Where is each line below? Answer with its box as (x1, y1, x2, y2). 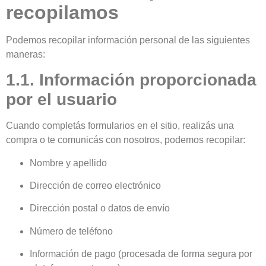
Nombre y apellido (30, 157, 107, 168)
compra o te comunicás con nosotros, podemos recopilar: (6, 135, 245, 145)
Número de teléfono (30, 226, 113, 236)
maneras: (6, 49, 45, 59)
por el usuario (6, 90, 117, 109)
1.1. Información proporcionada (6, 71, 256, 90)
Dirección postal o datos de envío (30, 203, 170, 214)
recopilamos (6, 1, 119, 23)
